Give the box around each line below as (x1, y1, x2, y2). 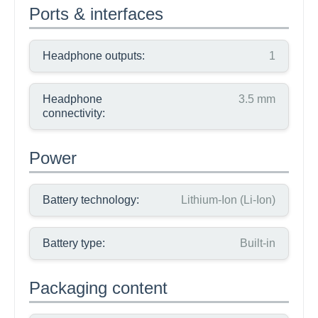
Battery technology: (43, 194, 139, 206)
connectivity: (43, 107, 105, 119)
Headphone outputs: (43, 50, 145, 62)
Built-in (240, 237, 275, 249)
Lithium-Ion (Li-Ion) (181, 194, 275, 206)
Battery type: (43, 237, 105, 249)
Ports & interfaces (29, 4, 163, 23)
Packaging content (29, 278, 168, 297)
